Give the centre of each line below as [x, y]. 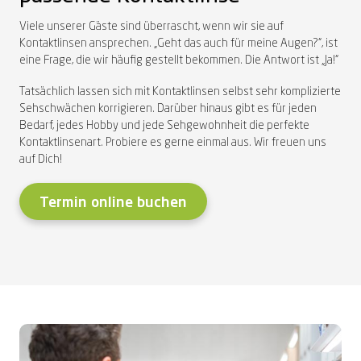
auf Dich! [41, 159]
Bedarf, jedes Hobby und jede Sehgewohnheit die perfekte [164, 125]
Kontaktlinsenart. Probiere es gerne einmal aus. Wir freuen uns [173, 142]
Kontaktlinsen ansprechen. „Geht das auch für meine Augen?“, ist [178, 43]
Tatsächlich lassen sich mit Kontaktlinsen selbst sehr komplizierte [180, 91]
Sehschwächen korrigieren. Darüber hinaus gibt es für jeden [168, 108]
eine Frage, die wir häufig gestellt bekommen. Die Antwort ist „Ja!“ [179, 60]
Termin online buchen [113, 203]
